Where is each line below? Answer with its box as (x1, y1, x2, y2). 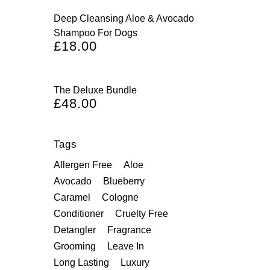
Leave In (107, 241, 144, 252)
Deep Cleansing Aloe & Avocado (53, 13, 194, 24)
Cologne (101, 192, 139, 203)
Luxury (120, 257, 149, 268)
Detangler (53, 225, 96, 236)
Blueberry (102, 176, 145, 187)
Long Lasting (53, 257, 109, 268)
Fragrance (107, 225, 151, 236)
